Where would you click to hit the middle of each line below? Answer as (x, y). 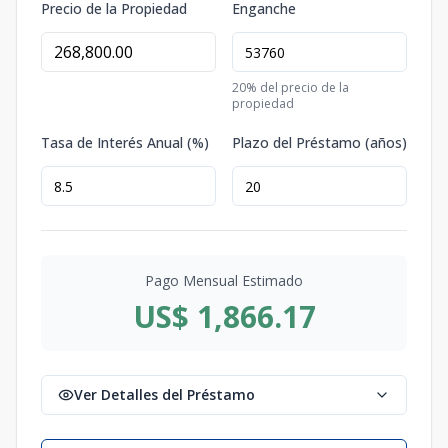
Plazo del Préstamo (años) (319, 143)
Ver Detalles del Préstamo (164, 395)
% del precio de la (297, 88)
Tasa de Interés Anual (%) (125, 143)
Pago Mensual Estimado (224, 281)
